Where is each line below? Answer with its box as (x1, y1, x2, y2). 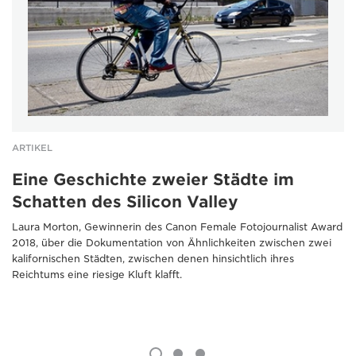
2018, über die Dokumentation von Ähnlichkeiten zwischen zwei (12, 236, 331, 249)
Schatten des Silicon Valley (12, 192, 238, 211)
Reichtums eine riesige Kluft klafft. (12, 268, 182, 281)
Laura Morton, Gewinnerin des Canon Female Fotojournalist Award (12, 220, 342, 233)
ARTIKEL (12, 141, 52, 153)
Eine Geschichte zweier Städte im (12, 169, 294, 189)
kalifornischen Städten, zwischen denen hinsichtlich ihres (12, 252, 294, 265)
